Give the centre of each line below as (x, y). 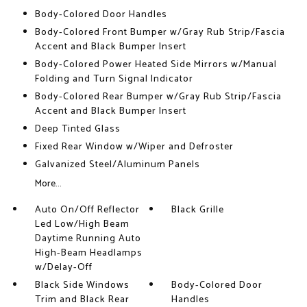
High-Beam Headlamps (88, 253)
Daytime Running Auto (88, 239)
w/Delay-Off (63, 268)
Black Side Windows (82, 285)
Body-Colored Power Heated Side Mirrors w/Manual (156, 65)
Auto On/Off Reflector (87, 210)
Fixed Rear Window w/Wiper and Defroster (134, 147)
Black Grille (198, 210)
